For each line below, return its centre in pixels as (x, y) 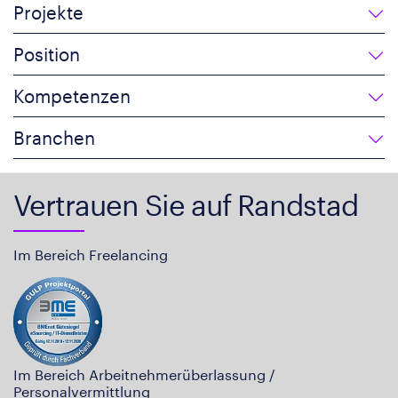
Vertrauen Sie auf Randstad (186, 204)
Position (47, 54)
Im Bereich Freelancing (91, 254)
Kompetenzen (72, 96)
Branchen (54, 137)
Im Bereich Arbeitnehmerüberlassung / (144, 374)
